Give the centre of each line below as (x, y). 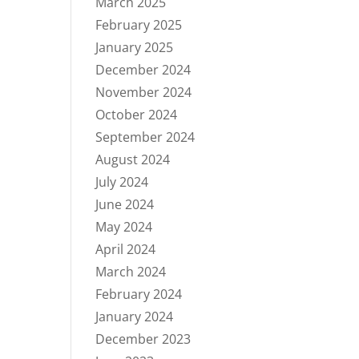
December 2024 (143, 70)
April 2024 (126, 249)
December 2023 (143, 339)
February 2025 (139, 25)
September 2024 (145, 137)
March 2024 (131, 272)
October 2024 (137, 115)
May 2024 (124, 227)
